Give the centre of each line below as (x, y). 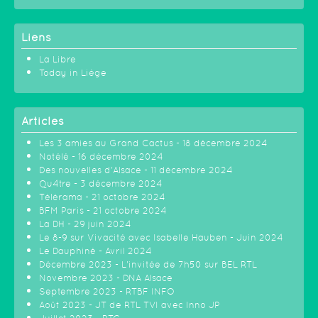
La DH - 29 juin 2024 (85, 224)
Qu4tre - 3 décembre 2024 (101, 184)
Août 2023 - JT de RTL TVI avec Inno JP (130, 305)
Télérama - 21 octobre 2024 (102, 197)
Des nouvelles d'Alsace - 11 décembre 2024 (136, 170)
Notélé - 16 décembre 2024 (101, 157)
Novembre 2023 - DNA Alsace (106, 278)
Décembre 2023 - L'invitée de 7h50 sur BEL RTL (148, 265)
